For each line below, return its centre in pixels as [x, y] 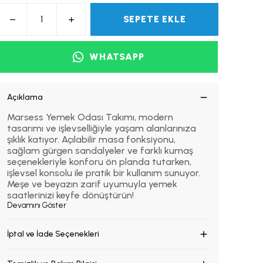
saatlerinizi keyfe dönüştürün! [70, 195]
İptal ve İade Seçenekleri [53, 234]
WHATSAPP [117, 57]
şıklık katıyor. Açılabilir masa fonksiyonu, [91, 139]
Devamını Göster [37, 205]
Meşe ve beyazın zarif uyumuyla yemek [92, 184]
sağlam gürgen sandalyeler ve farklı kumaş [100, 151]
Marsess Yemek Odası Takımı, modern [90, 117]
